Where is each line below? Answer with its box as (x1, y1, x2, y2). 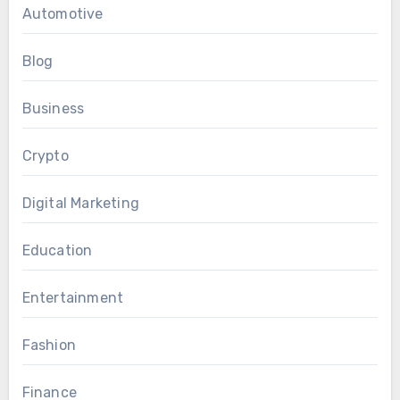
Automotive (21, 4, 104, 22)
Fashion (21, 336, 76, 354)
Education (21, 241, 93, 259)
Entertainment (21, 288, 124, 306)
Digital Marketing (21, 194, 139, 212)
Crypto (21, 146, 69, 164)
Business (21, 99, 85, 117)
